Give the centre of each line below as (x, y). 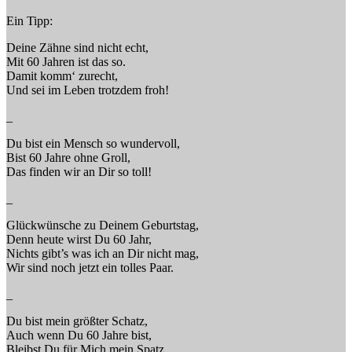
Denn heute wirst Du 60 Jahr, (79, 239)
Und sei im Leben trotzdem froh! (88, 90)
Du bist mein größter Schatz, (77, 321)
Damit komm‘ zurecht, (62, 75)
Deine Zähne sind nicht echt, (77, 47)
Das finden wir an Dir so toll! (79, 171)
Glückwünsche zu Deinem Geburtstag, (103, 225)
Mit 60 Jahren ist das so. (66, 61)
